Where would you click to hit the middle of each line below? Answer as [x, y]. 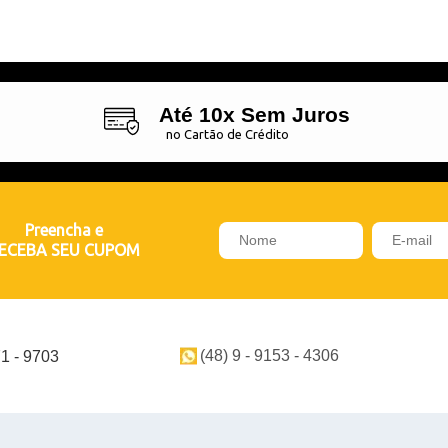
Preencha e [63, 229]
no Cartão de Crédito [227, 133]
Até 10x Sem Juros [254, 114]
